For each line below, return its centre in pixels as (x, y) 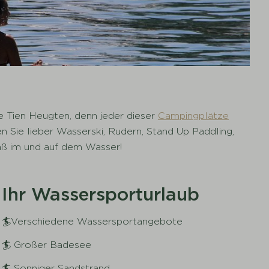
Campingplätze (194, 115)
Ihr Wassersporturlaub (100, 194)
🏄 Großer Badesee (46, 244)
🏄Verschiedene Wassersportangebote (92, 221)
